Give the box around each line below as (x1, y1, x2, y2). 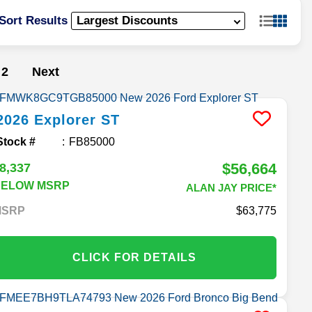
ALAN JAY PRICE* (185, 181, 276, 194)
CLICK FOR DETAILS (72, 251, 197, 263)
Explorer (34, 111, 97, 127)
